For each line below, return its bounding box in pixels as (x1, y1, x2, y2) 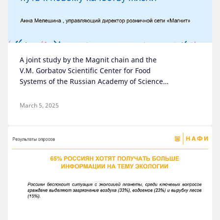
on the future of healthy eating (20, 87, 121, 97)
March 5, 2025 (20, 101, 59, 110)
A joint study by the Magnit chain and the (20, 55, 157, 64)
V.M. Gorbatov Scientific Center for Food (20, 66, 151, 75)
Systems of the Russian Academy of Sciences (20, 77, 166, 86)
